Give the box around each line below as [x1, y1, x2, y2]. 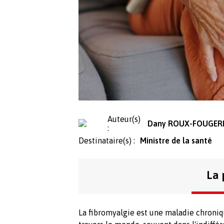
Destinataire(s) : [78, 135, 135, 145]
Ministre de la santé [140, 135, 212, 145]
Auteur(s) [107, 114, 140, 123]
